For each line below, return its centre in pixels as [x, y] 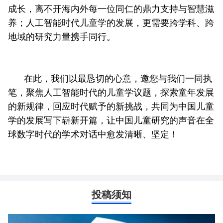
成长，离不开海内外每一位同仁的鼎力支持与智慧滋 [111, 8]
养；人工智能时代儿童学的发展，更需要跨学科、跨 [111, 22]
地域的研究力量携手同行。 [62, 36]
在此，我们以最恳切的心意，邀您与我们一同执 [118, 77]
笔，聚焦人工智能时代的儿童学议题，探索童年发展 [111, 91]
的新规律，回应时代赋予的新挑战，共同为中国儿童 [111, 105]
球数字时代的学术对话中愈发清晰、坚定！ [93, 133]
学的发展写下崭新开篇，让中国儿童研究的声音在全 [111, 119]
